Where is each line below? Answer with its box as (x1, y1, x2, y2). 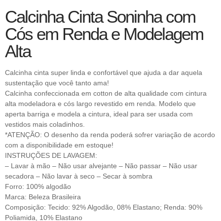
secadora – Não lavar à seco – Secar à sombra (5, 172, 152, 180)
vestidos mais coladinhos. (5, 120, 85, 128)
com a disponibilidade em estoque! (5, 141, 113, 149)
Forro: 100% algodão (5, 183, 71, 190)
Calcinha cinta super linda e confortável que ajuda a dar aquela (5, 69, 202, 76)
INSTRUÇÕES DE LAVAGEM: (5, 151, 97, 159)
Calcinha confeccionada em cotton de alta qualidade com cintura (5, 89, 207, 97)
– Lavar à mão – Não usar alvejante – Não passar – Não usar (5, 162, 197, 170)
